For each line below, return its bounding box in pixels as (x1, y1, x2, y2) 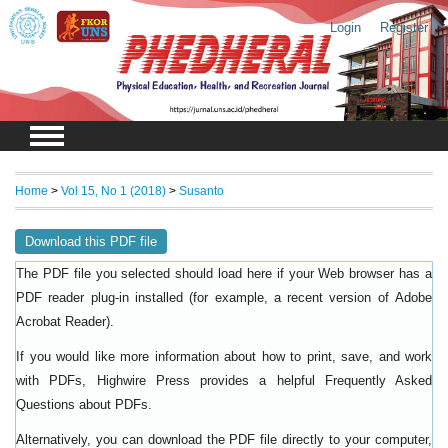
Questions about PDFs (16, 398, 148, 413)
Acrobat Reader (16, 315, 106, 330)
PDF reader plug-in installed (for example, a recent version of (16, 290, 395, 306)
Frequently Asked (324, 374, 432, 389)
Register (379, 20, 428, 35)
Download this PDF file (25, 234, 157, 250)
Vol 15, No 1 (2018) (61, 183, 166, 197)
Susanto (179, 183, 224, 197)
